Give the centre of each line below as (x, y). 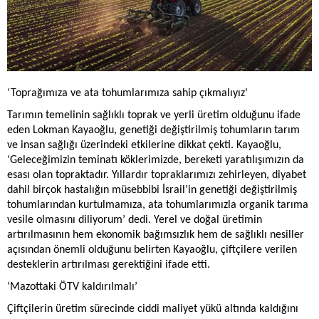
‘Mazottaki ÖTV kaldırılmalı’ (72, 287)
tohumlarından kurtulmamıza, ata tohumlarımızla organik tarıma (158, 205)
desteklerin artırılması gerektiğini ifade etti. (109, 265)
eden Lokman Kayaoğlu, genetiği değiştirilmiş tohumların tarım (153, 131)
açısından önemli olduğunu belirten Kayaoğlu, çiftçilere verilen (152, 250)
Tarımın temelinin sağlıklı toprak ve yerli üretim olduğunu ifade (154, 116)
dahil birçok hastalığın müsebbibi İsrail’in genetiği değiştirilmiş (152, 190)
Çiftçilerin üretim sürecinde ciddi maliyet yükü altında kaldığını (153, 309)
